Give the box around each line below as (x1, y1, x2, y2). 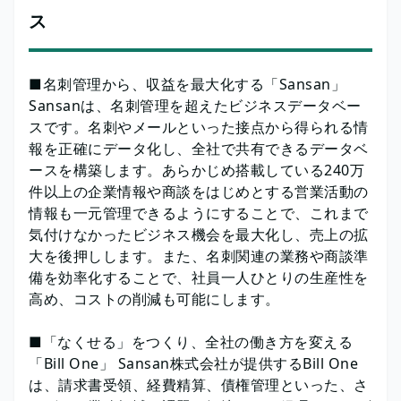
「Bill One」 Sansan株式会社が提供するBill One (29, 353, 358, 373)
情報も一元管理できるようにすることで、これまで (29, 202, 369, 223)
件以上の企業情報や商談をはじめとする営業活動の (29, 181, 369, 201)
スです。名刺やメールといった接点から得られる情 (29, 116, 369, 137)
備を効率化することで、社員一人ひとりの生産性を (29, 267, 369, 287)
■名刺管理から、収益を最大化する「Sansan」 (29, 73, 346, 94)
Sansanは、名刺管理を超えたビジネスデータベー (29, 95, 362, 115)
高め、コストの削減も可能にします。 (29, 288, 280, 309)
